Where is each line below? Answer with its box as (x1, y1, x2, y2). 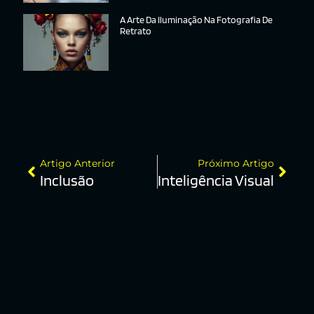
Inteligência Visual (158, 171, 274, 190)
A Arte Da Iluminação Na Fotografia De (120, 14, 273, 26)
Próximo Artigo (198, 157, 274, 170)
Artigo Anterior (40, 157, 115, 170)
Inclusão (40, 171, 94, 190)
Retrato (120, 25, 152, 37)
